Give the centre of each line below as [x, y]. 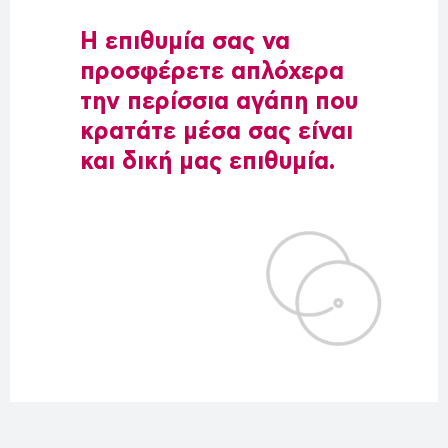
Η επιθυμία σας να [185, 42]
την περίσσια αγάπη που [219, 102]
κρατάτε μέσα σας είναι [216, 132]
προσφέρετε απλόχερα [212, 72]
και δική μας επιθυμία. [207, 162]
